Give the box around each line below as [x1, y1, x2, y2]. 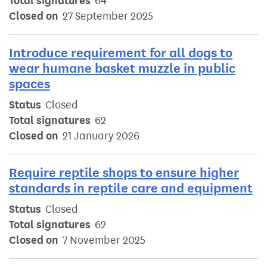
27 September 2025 [63, 10, 153, 23]
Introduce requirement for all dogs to [9, 45, 232, 61]
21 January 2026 [63, 129, 139, 143]
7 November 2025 [63, 234, 145, 247]
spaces [9, 76, 50, 92]
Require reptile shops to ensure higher [9, 164, 239, 181]
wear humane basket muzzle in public [9, 60, 235, 77]
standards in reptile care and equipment [9, 180, 253, 197]
